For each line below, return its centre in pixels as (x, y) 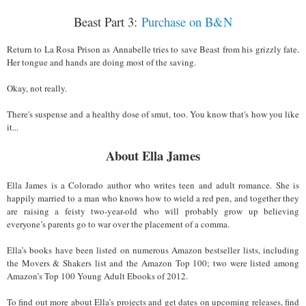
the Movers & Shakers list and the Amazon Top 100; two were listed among (153, 263)
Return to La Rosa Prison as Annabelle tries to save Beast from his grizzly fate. (153, 49)
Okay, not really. (37, 88)
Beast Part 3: (108, 21)
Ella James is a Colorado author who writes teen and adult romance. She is (153, 185)
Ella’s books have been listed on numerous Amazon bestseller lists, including (153, 250)
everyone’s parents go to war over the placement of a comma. (118, 224)
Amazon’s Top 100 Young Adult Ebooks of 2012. (97, 276)
